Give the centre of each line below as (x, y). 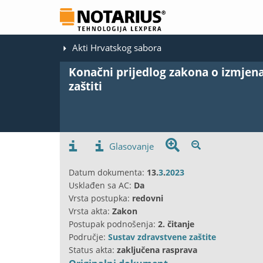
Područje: (88, 237)
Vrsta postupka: (100, 198)
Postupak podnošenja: (113, 224)
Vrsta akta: (90, 211)
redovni (148, 198)
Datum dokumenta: (108, 172)
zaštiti (85, 86)
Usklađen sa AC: (101, 185)
